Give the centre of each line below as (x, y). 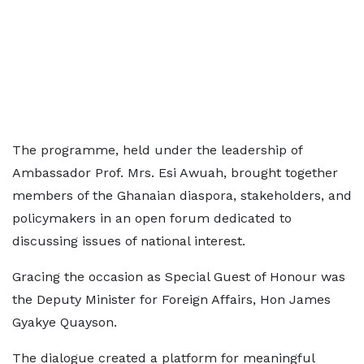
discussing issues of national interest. (129, 241)
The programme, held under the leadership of (157, 150)
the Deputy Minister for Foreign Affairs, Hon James (171, 299)
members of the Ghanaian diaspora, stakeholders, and (182, 195)
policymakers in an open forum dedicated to (152, 218)
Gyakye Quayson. (65, 322)
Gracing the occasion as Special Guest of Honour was (179, 277)
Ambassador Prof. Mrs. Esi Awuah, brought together (175, 173)
